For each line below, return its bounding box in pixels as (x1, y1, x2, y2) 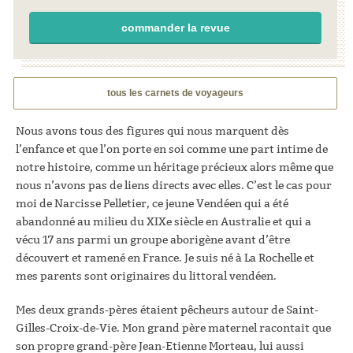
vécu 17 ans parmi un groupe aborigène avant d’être (16, 232, 290, 247)
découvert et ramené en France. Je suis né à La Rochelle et (16, 251, 314, 265)
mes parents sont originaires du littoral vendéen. (16, 269, 277, 283)
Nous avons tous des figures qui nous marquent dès (16, 124, 289, 138)
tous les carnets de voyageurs (107, 87, 244, 98)
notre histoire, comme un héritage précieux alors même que (16, 160, 333, 174)
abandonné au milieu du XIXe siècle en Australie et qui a (16, 214, 311, 229)
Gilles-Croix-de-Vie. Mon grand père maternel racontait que (16, 321, 331, 335)
